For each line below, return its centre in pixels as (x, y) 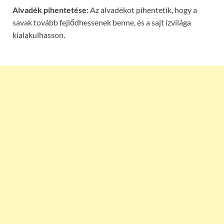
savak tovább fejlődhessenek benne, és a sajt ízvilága (102, 22)
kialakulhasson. (39, 34)
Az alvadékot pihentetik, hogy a (143, 9)
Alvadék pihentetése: (50, 9)
